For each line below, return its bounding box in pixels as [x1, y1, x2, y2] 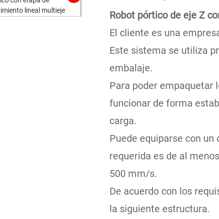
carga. [109, 115, 136, 127]
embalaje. [109, 62, 153, 74]
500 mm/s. [109, 168, 157, 179]
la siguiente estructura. [109, 203, 210, 215]
